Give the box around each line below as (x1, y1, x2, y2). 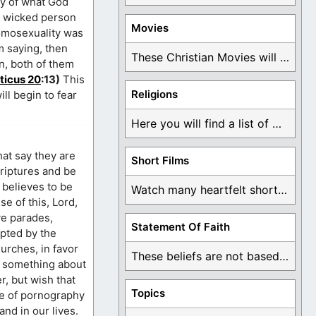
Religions (131, 87, 178, 102)
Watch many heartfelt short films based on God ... (278, 183, 287, 197)
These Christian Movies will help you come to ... (280, 50, 289, 65)
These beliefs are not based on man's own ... (279, 249, 288, 264)
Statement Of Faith (131, 220, 230, 234)
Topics (131, 286, 165, 300)
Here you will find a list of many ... (272, 116, 281, 131)
